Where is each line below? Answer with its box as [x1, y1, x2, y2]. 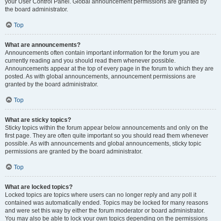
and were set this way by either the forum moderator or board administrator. [5, 207, 205, 214]
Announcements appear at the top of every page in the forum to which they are [5, 65, 214, 72]
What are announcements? [5, 41, 80, 48]
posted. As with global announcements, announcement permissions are [5, 73, 196, 80]
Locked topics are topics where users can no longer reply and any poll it [5, 191, 196, 198]
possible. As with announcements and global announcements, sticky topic [5, 140, 201, 147]
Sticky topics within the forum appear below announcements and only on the [5, 124, 208, 131]
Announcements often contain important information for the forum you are [5, 49, 200, 56]
